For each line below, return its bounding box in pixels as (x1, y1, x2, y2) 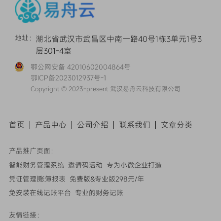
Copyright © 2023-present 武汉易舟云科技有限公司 (31, 84, 181, 93)
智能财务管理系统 (8, 160, 64, 170)
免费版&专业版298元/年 (69, 174, 144, 184)
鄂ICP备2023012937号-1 (31, 73, 107, 82)
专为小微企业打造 (106, 160, 162, 170)
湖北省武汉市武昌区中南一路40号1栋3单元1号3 (36, 34, 202, 44)
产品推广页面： (8, 146, 57, 155)
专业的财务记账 (74, 188, 123, 197)
